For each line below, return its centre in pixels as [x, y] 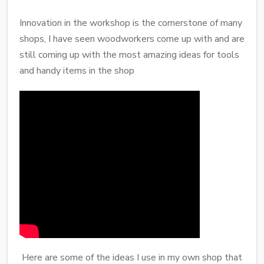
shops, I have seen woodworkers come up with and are [132, 39]
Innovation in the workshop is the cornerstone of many [131, 23]
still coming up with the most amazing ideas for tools [129, 55]
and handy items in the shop [77, 70]
